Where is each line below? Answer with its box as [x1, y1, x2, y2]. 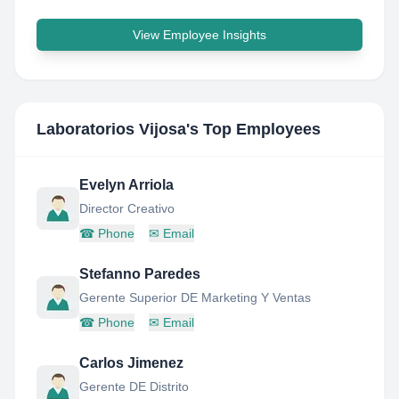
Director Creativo [79, 201, 175, 216]
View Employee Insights [133, 28, 266, 42]
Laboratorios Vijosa [37, 120, 186, 138]
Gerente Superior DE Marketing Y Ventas [79, 290, 311, 305]
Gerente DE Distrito [79, 379, 189, 394]
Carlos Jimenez [79, 355, 183, 370]
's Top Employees [186, 120, 321, 138]
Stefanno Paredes [79, 266, 200, 281]
